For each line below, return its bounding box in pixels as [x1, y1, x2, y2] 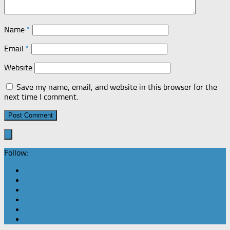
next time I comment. [4, 92, 78, 102]
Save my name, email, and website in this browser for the [16, 82, 217, 92]
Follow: [4, 148, 28, 158]
